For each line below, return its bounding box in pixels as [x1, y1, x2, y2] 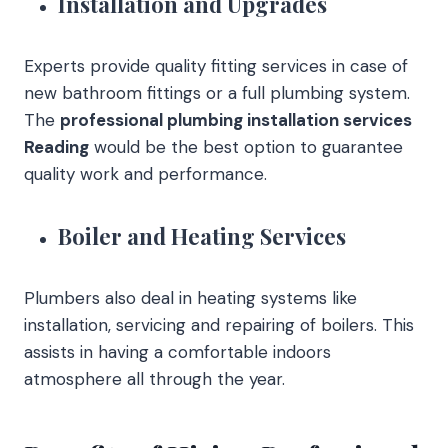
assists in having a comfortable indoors [24, 340, 331, 363]
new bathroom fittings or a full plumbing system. [24, 81, 410, 104]
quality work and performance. [24, 162, 267, 185]
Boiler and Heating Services [58, 220, 346, 251]
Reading [24, 135, 89, 158]
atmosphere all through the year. [24, 367, 285, 390]
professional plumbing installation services [60, 108, 412, 131]
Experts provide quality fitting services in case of [24, 54, 408, 77]
